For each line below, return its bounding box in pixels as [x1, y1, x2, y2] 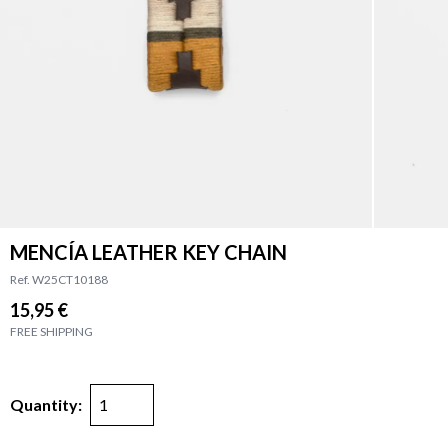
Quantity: [10, 394, 82, 414]
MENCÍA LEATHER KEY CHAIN [10, 239, 287, 264]
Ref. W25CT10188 [10, 271, 108, 287]
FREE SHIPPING [10, 323, 93, 339]
